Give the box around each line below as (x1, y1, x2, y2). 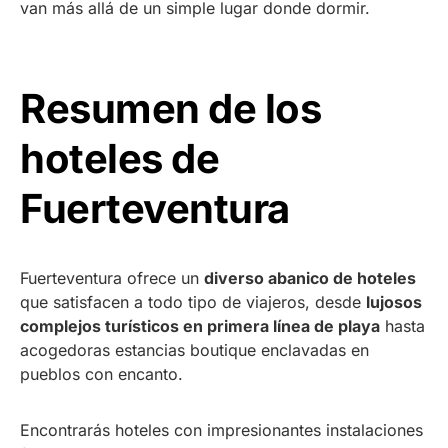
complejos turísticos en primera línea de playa (20, 315, 380, 336)
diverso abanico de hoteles (204, 267, 416, 288)
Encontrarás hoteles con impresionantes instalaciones (20, 419, 423, 440)
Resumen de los (20, 83, 321, 133)
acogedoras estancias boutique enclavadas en (20, 339, 369, 360)
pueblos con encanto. (20, 363, 183, 384)
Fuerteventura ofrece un (20, 267, 204, 288)
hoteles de (20, 133, 219, 183)
